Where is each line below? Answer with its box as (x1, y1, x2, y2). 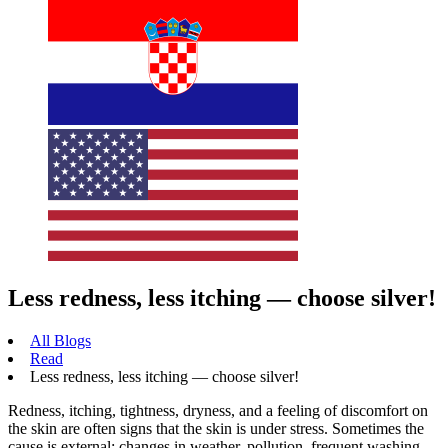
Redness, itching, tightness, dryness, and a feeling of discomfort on (8, 402, 428, 420)
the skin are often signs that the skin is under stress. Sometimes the (8, 420, 424, 438)
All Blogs (30, 332, 91, 350)
